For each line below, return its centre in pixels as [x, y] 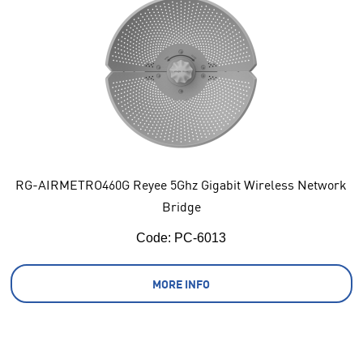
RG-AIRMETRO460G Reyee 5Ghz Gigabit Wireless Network [181, 185]
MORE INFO [181, 284]
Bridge [181, 207]
